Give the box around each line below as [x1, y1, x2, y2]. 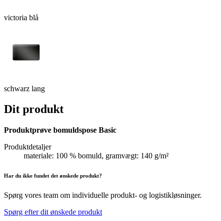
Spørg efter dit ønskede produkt [4, 208, 102, 217]
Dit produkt [4, 103, 64, 116]
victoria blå [4, 13, 38, 22]
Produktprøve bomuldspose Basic [4, 126, 116, 135]
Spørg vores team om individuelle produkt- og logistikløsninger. [4, 191, 202, 200]
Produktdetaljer [4, 143, 51, 151]
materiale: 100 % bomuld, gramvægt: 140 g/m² [24, 151, 169, 160]
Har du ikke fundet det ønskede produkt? [4, 173, 102, 179]
